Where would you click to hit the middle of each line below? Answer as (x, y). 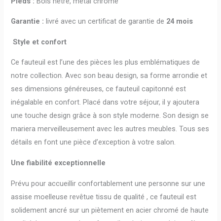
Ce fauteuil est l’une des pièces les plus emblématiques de (106, 62)
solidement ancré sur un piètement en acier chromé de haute (110, 210)
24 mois (180, 21)
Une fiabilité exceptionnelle (58, 163)
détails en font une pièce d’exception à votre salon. (93, 142)
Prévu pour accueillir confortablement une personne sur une (108, 183)
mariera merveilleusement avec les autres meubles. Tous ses (110, 129)
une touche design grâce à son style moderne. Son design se (110, 116)
